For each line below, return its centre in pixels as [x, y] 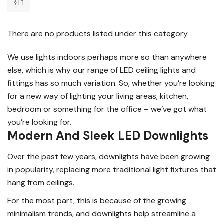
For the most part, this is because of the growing [97, 201]
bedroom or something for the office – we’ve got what [107, 109]
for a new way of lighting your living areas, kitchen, [98, 96]
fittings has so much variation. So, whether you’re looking [111, 83]
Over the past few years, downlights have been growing [109, 157]
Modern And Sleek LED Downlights [108, 136]
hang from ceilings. [41, 183]
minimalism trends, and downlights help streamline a [102, 214]
